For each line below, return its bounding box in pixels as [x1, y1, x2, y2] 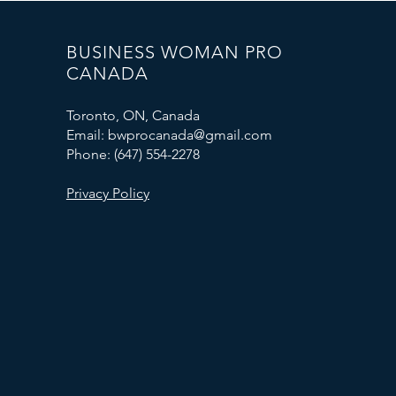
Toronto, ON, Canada [65, 107, 200, 124]
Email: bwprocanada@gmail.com [65, 126, 272, 143]
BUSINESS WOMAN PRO [65, 42, 283, 63]
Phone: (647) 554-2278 [65, 146, 200, 163]
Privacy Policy [65, 185, 149, 202]
